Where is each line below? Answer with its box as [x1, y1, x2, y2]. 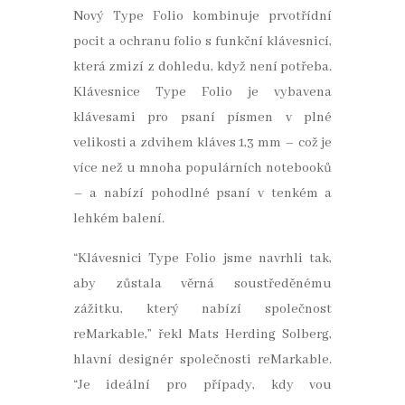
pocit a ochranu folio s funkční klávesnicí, [72, 33, 333, 51]
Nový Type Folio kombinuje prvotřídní [72, 8, 333, 25]
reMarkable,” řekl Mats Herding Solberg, [72, 326, 333, 344]
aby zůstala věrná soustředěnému [72, 276, 333, 293]
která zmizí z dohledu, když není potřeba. [72, 59, 333, 76]
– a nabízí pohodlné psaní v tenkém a [72, 185, 333, 202]
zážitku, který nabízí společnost [72, 301, 333, 318]
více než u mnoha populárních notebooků [72, 160, 333, 177]
